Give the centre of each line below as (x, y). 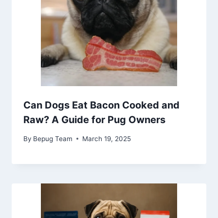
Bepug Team (53, 138)
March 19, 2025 (107, 138)
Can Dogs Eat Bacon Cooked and (101, 105)
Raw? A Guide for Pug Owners (94, 120)
